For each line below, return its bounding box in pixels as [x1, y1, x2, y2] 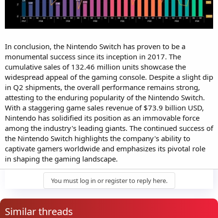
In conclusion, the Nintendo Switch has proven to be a [5, 41, 185, 51]
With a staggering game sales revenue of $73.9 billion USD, [5, 102, 204, 112]
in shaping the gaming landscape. [5, 153, 118, 163]
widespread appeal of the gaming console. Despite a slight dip [5, 72, 213, 82]
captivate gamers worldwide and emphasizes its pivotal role [5, 143, 205, 153]
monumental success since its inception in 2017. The [5, 51, 181, 61]
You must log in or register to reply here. [51, 176, 167, 185]
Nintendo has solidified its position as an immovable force [5, 112, 200, 123]
